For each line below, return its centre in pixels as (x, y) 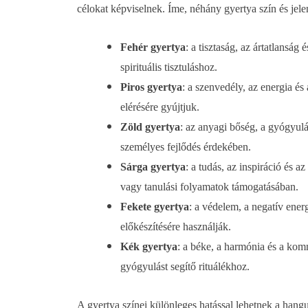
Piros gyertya (151, 87)
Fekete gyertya (155, 206)
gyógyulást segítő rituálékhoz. (185, 266)
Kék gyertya (149, 246)
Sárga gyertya (153, 166)
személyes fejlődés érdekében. (186, 146)
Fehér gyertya (153, 47)
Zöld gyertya (150, 126)
